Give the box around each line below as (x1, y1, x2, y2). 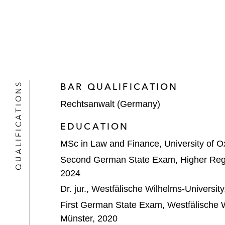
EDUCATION (60, 121, 129, 132)
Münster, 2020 (60, 213, 118, 223)
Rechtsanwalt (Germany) (60, 99, 160, 109)
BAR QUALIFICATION (60, 81, 178, 92)
